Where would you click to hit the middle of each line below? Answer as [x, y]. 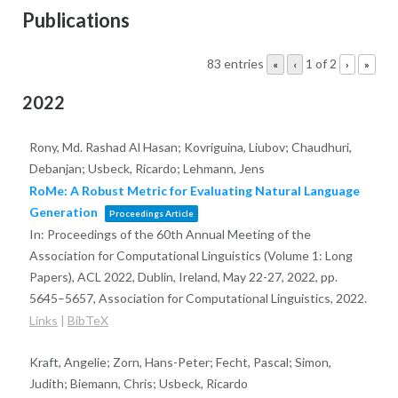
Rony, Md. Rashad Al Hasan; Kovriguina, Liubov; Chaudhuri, [190, 147]
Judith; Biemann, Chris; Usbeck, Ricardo [138, 384]
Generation [63, 212]
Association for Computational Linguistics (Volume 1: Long [191, 256]
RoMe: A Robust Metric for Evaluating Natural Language [194, 191]
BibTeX [88, 321]
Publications [76, 20]
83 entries [236, 64]
